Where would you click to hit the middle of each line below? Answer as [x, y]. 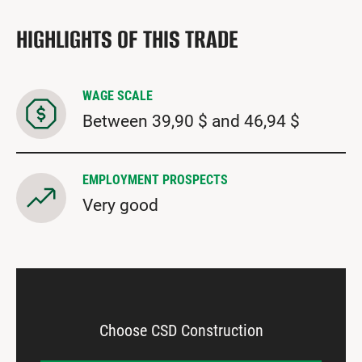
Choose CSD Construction [181, 331]
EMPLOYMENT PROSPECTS [155, 180]
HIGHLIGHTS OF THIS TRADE [127, 40]
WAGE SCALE [118, 96]
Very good [120, 206]
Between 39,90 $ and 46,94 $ [191, 122]
